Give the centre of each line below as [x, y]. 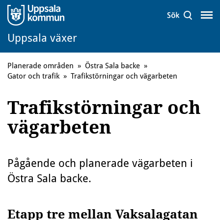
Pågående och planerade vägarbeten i [100, 163]
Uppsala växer [42, 38]
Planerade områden [41, 66]
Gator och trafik [33, 76]
